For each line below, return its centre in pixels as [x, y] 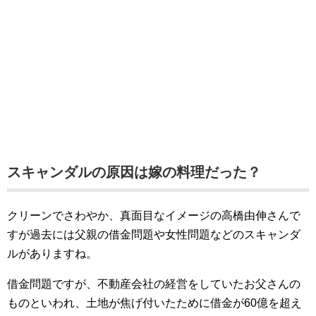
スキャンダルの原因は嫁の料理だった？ [134, 172]
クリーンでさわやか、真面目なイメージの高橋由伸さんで [154, 215]
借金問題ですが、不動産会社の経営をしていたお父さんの [154, 284]
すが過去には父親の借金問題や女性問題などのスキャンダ [154, 235]
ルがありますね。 [52, 254]
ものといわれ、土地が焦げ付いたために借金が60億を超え [154, 303]
